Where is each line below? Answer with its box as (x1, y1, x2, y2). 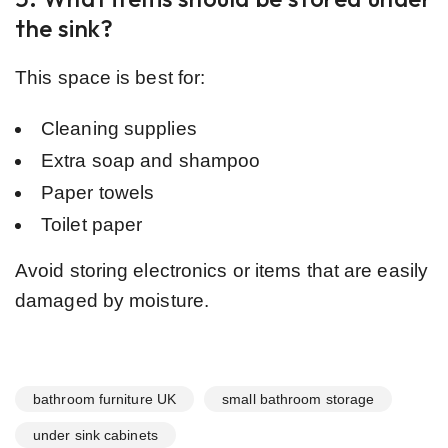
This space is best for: (15, 66, 206, 88)
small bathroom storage (222, 390, 375, 407)
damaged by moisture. (15, 289, 210, 311)
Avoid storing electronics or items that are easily (15, 259, 429, 281)
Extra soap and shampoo (41, 149, 261, 171)
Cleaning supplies (41, 117, 197, 139)
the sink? (15, 12, 114, 43)
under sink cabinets (33, 426, 158, 443)
